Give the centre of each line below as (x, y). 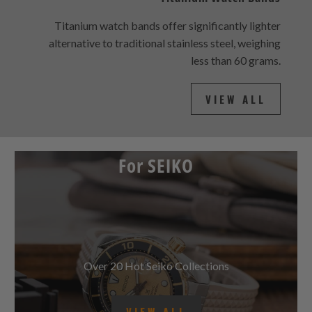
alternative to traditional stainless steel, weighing (165, 54)
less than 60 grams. (236, 72)
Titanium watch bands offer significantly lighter (168, 37)
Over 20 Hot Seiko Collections (156, 277)
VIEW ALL (236, 110)
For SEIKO (156, 177)
